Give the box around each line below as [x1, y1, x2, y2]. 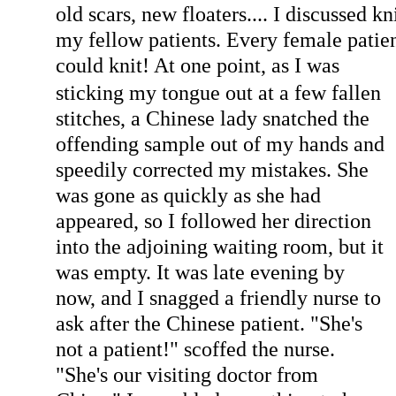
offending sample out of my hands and [55, 131, 385, 156]
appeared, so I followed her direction [55, 208, 371, 232]
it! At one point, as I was [129, 52, 339, 77]
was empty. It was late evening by [55, 259, 345, 284]
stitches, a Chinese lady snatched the [55, 105, 369, 130]
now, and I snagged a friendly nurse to [55, 285, 381, 309]
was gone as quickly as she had [55, 182, 321, 207]
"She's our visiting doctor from [55, 362, 318, 386]
